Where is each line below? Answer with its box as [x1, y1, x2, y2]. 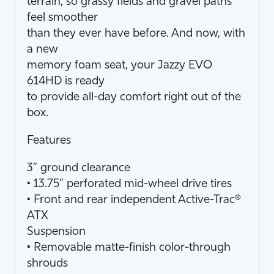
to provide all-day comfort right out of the [27, 92, 241, 103]
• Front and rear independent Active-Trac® [27, 194, 241, 206]
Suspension [27, 226, 86, 238]
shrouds [27, 258, 68, 270]
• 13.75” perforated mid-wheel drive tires [27, 179, 232, 190]
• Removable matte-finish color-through [27, 242, 231, 254]
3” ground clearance [27, 163, 130, 174]
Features [27, 135, 71, 147]
